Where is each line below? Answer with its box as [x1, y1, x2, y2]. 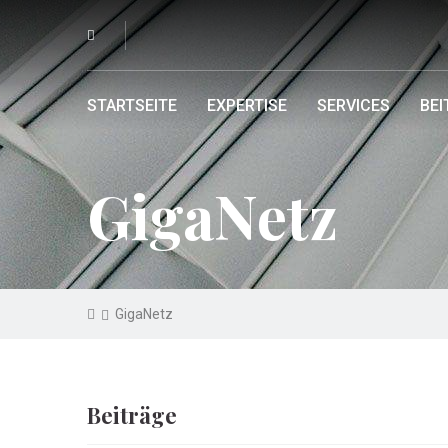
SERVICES [317, 96, 390, 115]
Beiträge [87, 400, 177, 430]
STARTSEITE [87, 96, 177, 115]
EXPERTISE [207, 96, 287, 115]
